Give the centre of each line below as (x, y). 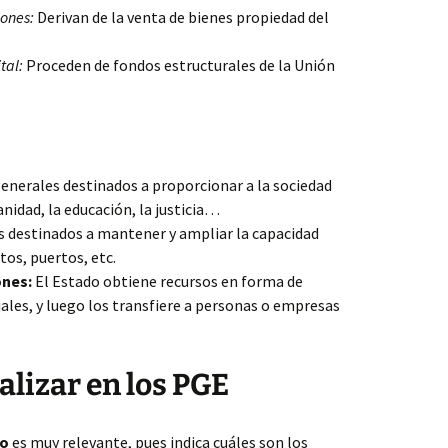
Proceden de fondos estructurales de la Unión (179, 65)
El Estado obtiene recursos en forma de (167, 281)
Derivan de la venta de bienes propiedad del (181, 17)
